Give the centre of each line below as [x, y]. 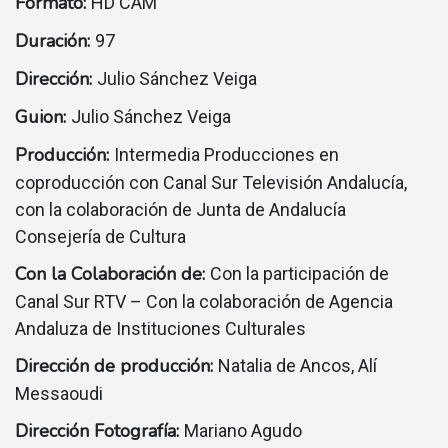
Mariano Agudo [243, 431]
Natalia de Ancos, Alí [297, 366]
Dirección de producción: [116, 366]
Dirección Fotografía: [99, 431]
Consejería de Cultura [100, 237]
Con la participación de [299, 274]
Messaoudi [59, 394]
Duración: [55, 41]
